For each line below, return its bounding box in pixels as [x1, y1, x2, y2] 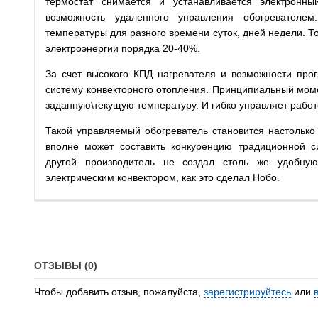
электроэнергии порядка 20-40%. [45, 43, 200, 55]
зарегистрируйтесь [204, 286, 291, 298]
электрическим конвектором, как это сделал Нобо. [45, 172, 280, 184]
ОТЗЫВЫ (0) [34, 260, 97, 272]
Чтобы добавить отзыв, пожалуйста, [34, 286, 204, 298]
